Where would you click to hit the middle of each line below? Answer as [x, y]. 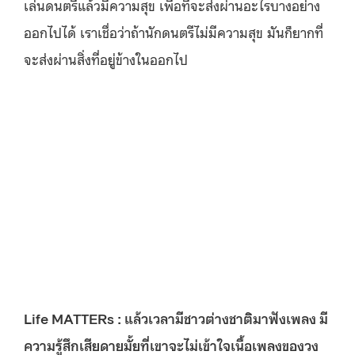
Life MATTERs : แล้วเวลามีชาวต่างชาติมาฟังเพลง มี [176, 317]
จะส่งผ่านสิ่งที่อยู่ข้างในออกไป [106, 59]
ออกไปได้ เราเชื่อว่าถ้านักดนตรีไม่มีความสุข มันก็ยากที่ [174, 32]
